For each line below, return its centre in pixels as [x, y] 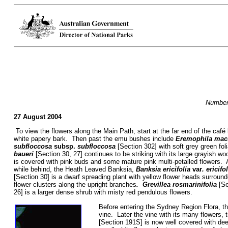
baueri [23, 154]
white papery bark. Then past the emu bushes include [94, 139]
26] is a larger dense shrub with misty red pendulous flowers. [103, 192]
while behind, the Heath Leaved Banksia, [75, 169]
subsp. [64, 147]
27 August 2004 [37, 117]
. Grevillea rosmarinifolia [176, 185]
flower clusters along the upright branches [75, 185]
